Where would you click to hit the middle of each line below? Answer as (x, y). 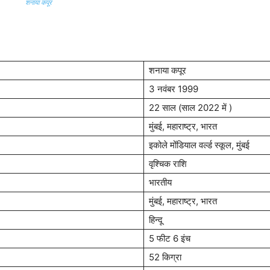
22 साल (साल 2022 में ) (190, 108)
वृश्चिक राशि (168, 164)
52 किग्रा (165, 257)
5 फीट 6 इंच (170, 238)
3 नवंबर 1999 (174, 89)
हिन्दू (156, 220)
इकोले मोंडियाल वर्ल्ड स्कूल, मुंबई (199, 145)
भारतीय (160, 182)
